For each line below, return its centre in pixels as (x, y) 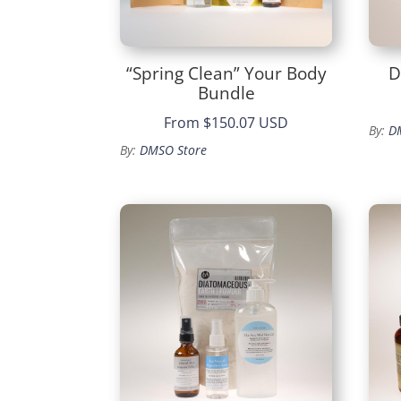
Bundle (226, 93)
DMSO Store (174, 150)
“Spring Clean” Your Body (226, 73)
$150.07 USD (246, 123)
